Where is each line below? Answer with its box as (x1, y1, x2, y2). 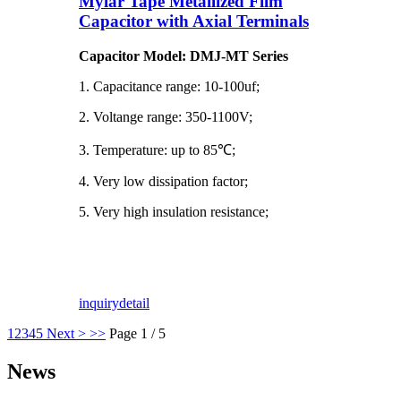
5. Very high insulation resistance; (79, 204, 269, 220)
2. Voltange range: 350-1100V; (79, 109, 252, 125)
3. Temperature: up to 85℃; (79, 142, 235, 158)
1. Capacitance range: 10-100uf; (79, 79, 260, 95)
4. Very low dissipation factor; (79, 174, 248, 190)
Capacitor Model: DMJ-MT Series (79, 48, 288, 64)
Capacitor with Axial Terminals (79, 12, 309, 31)
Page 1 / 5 (109, 326, 166, 342)
